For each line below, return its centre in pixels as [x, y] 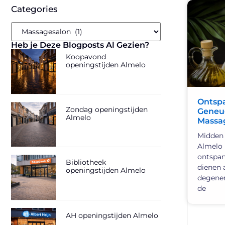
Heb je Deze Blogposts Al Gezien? [80, 45]
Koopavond [86, 57]
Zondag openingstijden [107, 109]
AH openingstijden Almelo [112, 215]
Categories [34, 9]
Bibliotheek [86, 162]
